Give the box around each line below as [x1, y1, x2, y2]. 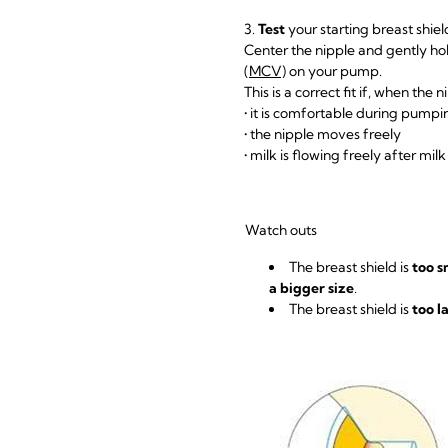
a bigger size [269, 279, 354, 298]
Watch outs [245, 221, 317, 240]
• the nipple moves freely [244, 125, 404, 144]
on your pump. [286, 62, 385, 81]
